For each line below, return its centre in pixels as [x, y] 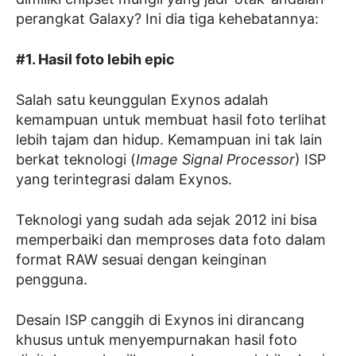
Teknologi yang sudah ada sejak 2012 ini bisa [166, 219]
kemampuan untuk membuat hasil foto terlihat [171, 119]
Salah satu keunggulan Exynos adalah [142, 99]
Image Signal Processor [215, 159]
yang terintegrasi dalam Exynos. [124, 179]
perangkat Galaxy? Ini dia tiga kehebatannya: [167, 18]
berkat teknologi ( [76, 159]
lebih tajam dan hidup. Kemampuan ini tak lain [169, 139]
